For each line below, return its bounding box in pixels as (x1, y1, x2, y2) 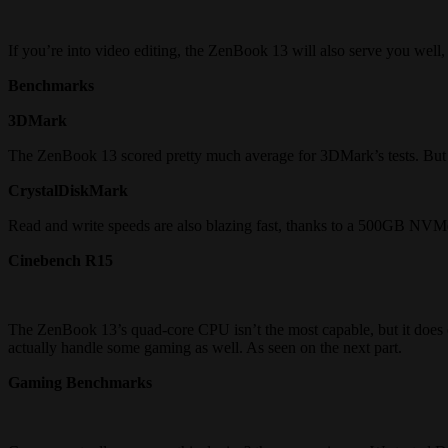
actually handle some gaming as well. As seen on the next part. (8, 339, 402, 356)
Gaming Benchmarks (8, 374, 152, 391)
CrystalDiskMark (8, 182, 128, 199)
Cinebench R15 (8, 252, 113, 269)
